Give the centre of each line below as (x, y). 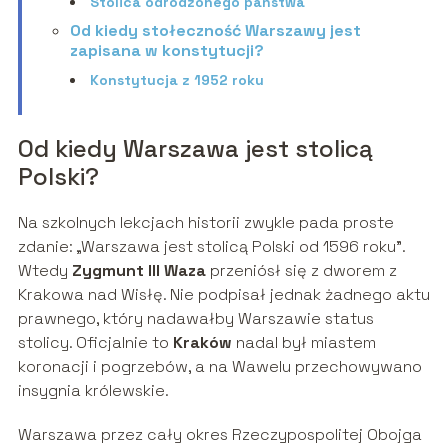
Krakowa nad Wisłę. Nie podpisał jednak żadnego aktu (223, 295)
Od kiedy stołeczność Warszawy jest (215, 31)
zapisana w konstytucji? (166, 51)
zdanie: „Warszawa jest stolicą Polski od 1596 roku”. (211, 247)
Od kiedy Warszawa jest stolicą (195, 149)
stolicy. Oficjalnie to (95, 343)
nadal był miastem (303, 343)
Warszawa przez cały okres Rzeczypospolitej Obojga (219, 435)
